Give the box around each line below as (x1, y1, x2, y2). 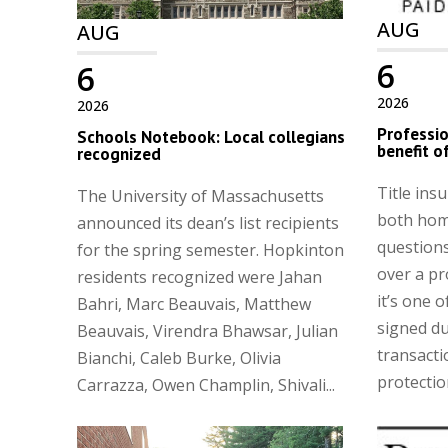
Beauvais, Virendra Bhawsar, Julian (77, 319, 339, 342)
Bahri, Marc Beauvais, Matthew (77, 292, 312, 315)
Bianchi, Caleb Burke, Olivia (77, 346, 282, 369)
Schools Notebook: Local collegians (77, 125, 346, 148)
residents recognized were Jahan (77, 265, 323, 288)
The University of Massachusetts (77, 184, 325, 207)
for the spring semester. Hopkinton (77, 238, 345, 261)
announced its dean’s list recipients (77, 211, 340, 234)
